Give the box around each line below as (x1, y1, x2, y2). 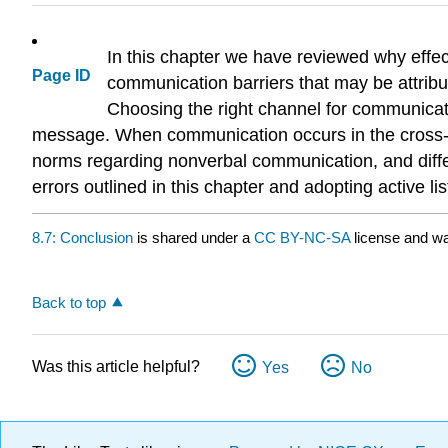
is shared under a (133, 228, 254, 246)
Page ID (32, 67, 91, 85)
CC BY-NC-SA (254, 228, 354, 246)
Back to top (32, 294, 106, 312)
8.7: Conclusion (32, 228, 133, 246)
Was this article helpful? (32, 358, 200, 376)
